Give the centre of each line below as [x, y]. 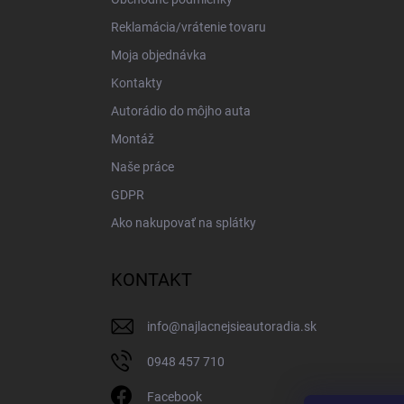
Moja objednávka [159, 55]
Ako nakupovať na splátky [184, 222]
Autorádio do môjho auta [181, 110]
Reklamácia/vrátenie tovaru [188, 27]
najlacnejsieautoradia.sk [248, 326]
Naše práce [142, 166]
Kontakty [137, 83]
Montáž [133, 138]
